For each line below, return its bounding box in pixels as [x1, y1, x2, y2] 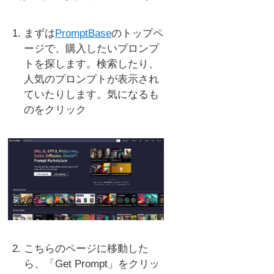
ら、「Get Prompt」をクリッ [23, 258, 160, 270]
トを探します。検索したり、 [23, 58, 159, 70]
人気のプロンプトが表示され [23, 73, 159, 86]
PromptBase [54, 28, 111, 40]
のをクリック [23, 104, 86, 116]
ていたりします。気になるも [23, 89, 159, 101]
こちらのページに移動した [23, 243, 149, 255]
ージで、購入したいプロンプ [23, 43, 159, 55]
